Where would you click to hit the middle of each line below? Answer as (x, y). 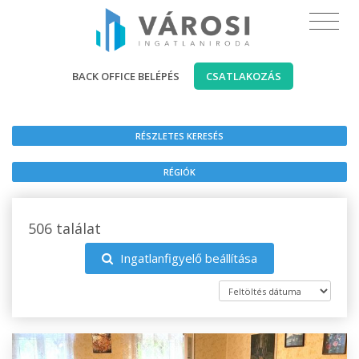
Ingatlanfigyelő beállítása (187, 258)
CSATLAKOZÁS (244, 76)
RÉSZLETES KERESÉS (179, 135)
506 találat (65, 228)
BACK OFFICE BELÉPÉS (126, 76)
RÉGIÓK (179, 171)
